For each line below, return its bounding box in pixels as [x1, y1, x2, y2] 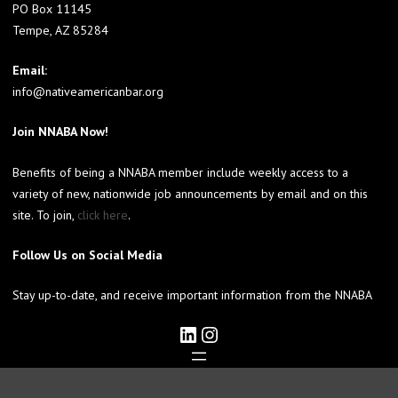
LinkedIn [177, 319, 189, 347]
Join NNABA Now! [12, 123, 108, 140]
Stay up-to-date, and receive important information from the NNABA [12, 287, 372, 304]
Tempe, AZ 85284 [12, 21, 108, 38]
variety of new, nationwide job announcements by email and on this [12, 185, 368, 202]
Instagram [198, 319, 216, 347]
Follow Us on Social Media [12, 246, 163, 263]
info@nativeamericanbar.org [12, 83, 163, 99]
